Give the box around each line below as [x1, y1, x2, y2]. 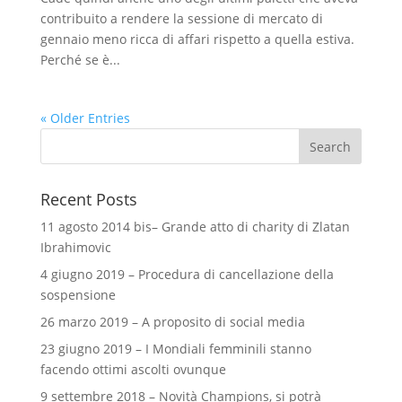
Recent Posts [39, 188, 137, 210]
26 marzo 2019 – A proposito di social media [39, 313, 305, 330]
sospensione [39, 286, 116, 303]
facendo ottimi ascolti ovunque [39, 361, 226, 378]
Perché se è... [39, 51, 120, 68]
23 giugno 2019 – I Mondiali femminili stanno [39, 340, 311, 357]
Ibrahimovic [39, 239, 111, 256]
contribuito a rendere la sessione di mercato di [39, 10, 323, 27]
